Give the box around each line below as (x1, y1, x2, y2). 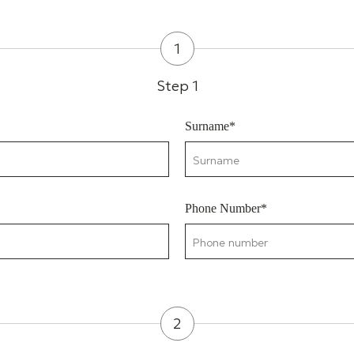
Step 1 (156, 77, 198, 95)
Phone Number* (185, 201, 267, 215)
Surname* (185, 119, 235, 133)
